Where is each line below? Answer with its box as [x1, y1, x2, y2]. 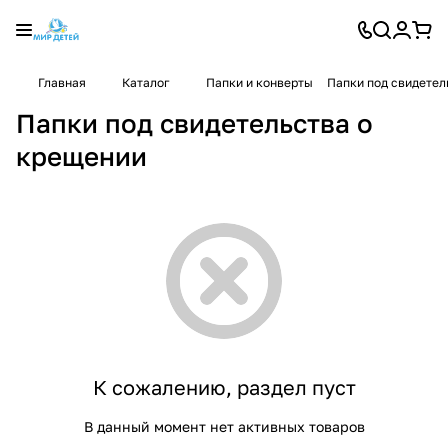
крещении [16, 140, 147, 172]
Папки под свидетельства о [16, 107, 373, 139]
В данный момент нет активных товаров [83, 417, 365, 435]
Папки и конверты [206, 75, 313, 90]
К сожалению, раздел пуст [92, 374, 356, 399]
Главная [38, 75, 86, 90]
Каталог [122, 75, 170, 90]
